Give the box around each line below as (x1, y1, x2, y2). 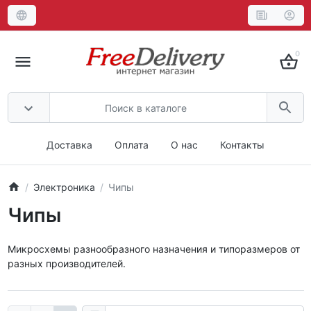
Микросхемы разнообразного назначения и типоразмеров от (7, 242, 300, 255)
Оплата (115, 139, 149, 151)
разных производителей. (7, 257, 126, 269)
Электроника (33, 180, 95, 193)
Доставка (47, 139, 92, 151)
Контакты (220, 139, 264, 151)
